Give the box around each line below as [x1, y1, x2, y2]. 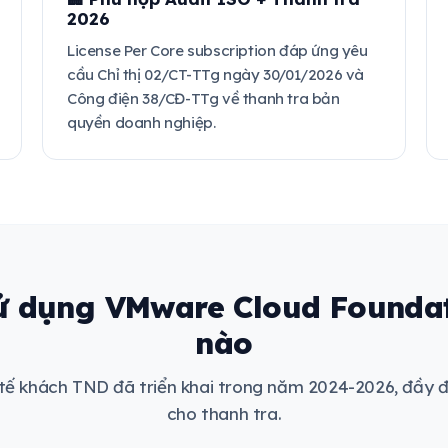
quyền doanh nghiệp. [67, 113, 216, 132]
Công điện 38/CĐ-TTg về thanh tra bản [67, 89, 340, 108]
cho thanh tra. [166, 403, 282, 424]
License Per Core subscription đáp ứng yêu [67, 41, 368, 60]
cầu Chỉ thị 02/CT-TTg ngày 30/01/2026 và [67, 65, 365, 84]
